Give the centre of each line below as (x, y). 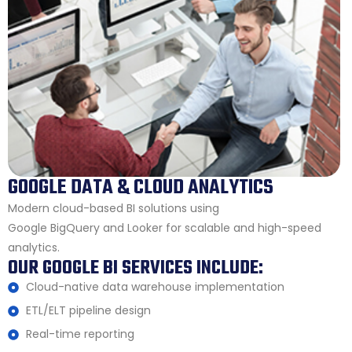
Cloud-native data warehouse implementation (155, 287)
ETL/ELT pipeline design (88, 311)
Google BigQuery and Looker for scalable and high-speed (165, 228)
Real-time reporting (80, 334)
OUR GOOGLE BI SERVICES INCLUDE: (136, 269)
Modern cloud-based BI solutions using (114, 209)
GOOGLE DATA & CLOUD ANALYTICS (141, 188)
